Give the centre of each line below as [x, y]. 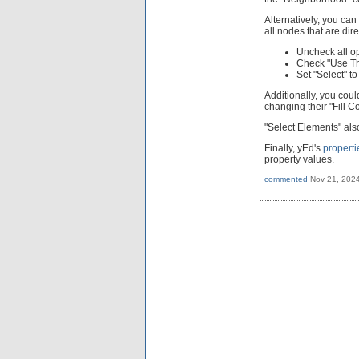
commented [286, 179]
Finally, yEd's [294, 148]
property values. [299, 159]
